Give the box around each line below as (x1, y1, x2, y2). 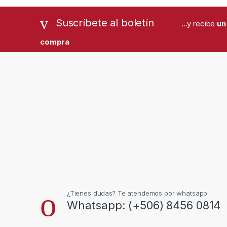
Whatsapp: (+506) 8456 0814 (66, 199, 221, 212)
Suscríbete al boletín (55, 16, 154, 29)
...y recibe (181, 18, 217, 28)
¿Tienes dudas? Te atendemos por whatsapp (66, 189, 208, 198)
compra (40, 37, 70, 47)
